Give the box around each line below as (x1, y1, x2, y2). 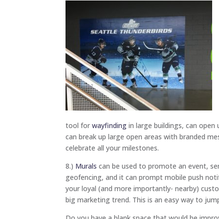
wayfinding (92, 120, 127, 130)
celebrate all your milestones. (66, 143, 159, 153)
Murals (75, 161, 97, 171)
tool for (66, 120, 92, 130)
